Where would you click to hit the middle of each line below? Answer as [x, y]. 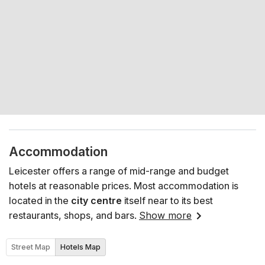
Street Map [31, 247]
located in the [39, 200]
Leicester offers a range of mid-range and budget [119, 171]
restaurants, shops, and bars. [73, 215]
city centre [95, 200]
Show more [165, 215]
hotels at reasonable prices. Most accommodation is [124, 185]
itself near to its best [167, 200]
